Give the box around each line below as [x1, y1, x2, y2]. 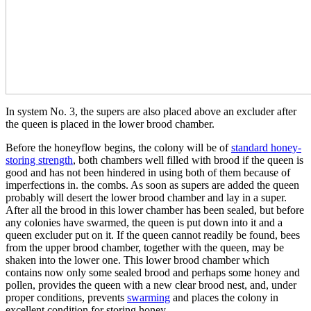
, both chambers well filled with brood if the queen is [73, 153, 303, 166]
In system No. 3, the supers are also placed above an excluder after [6, 105, 296, 117]
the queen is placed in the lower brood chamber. [6, 117, 215, 130]
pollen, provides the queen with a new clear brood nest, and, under [6, 278, 296, 291]
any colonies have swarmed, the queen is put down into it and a [6, 216, 283, 228]
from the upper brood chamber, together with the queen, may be [6, 241, 284, 253]
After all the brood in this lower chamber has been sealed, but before [6, 203, 304, 216]
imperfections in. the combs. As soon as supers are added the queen [6, 178, 299, 191]
